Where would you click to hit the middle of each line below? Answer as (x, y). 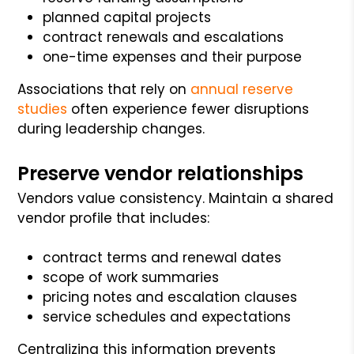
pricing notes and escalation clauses (170, 297)
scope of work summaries (131, 277)
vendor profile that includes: (114, 218)
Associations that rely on (102, 89)
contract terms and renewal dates (162, 257)
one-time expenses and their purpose (173, 56)
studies (43, 109)
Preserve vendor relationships (161, 173)
